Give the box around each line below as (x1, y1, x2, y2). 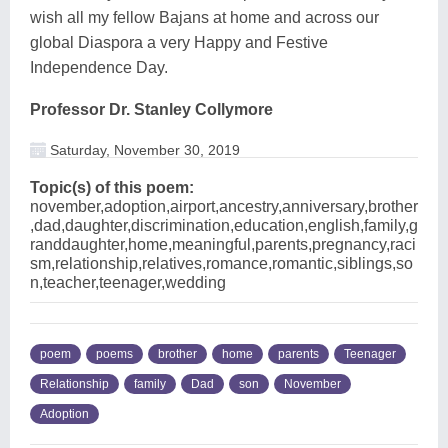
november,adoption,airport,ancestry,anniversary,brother (30, 197, 418, 215)
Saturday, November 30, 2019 (46, 141, 240, 158)
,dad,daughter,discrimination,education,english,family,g (30, 216, 418, 234)
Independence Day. (30, 58, 168, 76)
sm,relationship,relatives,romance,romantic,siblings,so (30, 254, 413, 272)
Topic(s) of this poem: (30, 178, 194, 196)
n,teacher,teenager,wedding (30, 273, 226, 291)
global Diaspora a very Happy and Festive (30, 33, 328, 51)
